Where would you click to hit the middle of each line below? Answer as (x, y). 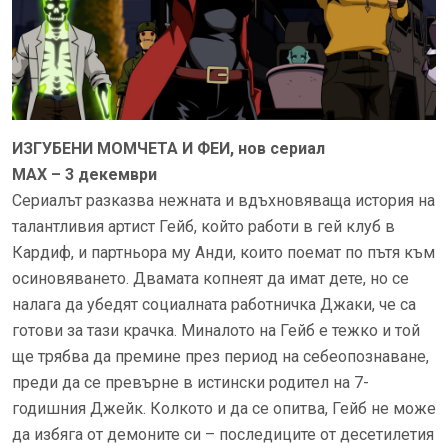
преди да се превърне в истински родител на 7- (190, 383)
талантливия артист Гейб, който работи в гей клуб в (203, 227)
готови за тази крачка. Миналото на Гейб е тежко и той (216, 331)
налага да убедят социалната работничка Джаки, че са (214, 305)
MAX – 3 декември (84, 175)
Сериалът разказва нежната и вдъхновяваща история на (223, 201)
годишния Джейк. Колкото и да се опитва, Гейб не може (224, 409)
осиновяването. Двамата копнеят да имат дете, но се (210, 279)
